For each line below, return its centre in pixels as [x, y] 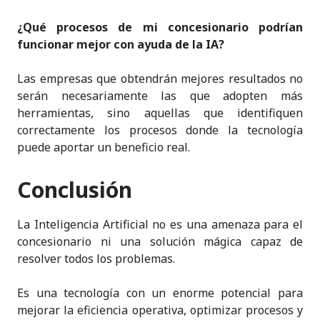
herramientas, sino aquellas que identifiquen [160, 112]
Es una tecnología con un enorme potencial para [160, 292]
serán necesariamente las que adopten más [160, 95]
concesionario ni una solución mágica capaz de [160, 241]
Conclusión [75, 189]
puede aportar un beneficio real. [104, 147]
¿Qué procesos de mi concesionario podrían [160, 27]
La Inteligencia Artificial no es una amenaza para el [160, 224]
